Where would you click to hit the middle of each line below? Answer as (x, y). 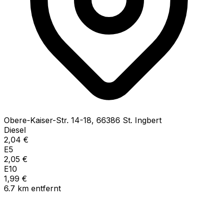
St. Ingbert (142, 120)
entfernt (46, 188)
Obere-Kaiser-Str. (36, 120)
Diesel (15, 130)
